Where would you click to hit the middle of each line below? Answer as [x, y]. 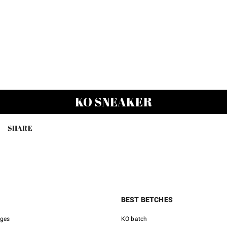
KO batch [134, 219]
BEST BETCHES [147, 200]
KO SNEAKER [113, 102]
